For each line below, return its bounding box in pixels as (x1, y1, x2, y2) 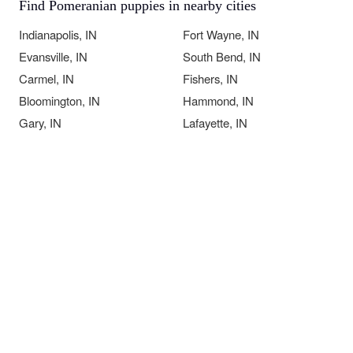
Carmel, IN (19, 70, 74, 87)
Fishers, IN (183, 70, 238, 87)
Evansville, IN (19, 48, 87, 65)
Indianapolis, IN (19, 26, 97, 43)
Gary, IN (19, 114, 61, 131)
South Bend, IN (183, 48, 261, 65)
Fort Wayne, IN (183, 26, 259, 43)
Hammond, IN (183, 92, 254, 109)
